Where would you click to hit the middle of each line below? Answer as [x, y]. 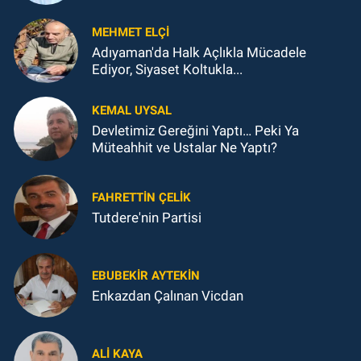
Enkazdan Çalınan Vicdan [168, 295]
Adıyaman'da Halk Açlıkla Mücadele [199, 53]
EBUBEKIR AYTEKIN [146, 275]
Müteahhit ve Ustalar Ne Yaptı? [185, 148]
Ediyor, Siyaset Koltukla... [167, 70]
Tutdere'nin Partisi [147, 217]
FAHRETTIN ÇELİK [141, 197]
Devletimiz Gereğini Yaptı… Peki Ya [173, 131]
